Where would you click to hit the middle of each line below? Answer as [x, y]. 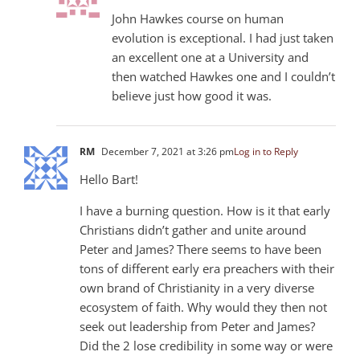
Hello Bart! [109, 179]
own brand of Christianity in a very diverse [197, 287]
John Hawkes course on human [198, 18]
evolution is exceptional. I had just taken [223, 37]
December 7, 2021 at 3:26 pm [166, 151]
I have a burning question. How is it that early [205, 210]
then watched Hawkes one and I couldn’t [223, 76]
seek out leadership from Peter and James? [197, 326]
